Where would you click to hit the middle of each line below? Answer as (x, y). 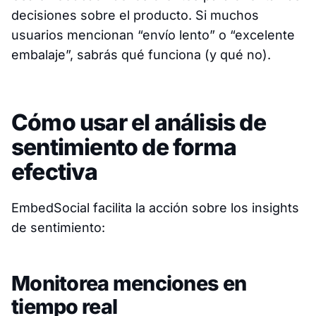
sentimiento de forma (124, 147)
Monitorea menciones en (129, 283)
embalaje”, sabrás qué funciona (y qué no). (141, 54)
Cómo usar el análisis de (139, 122)
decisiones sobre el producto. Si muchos (135, 15)
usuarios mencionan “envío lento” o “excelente (153, 35)
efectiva (55, 171)
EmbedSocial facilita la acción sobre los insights (155, 207)
